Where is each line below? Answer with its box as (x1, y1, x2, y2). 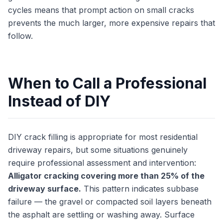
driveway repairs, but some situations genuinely (8, 145, 188, 155)
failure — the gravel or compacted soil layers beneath (8, 197, 212, 207)
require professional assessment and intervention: (8, 158, 196, 168)
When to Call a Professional (8, 74, 207, 92)
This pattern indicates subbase (81, 184, 199, 194)
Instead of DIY (8, 92, 111, 110)
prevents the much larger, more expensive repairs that (8, 18, 215, 28)
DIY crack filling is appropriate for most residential (8, 132, 198, 142)
